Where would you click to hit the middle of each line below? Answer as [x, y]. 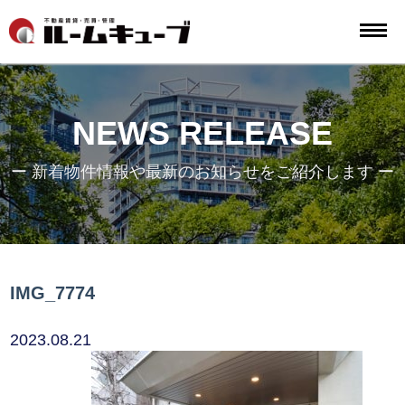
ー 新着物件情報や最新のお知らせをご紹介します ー [202, 172]
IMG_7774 [53, 293]
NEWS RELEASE [202, 133]
